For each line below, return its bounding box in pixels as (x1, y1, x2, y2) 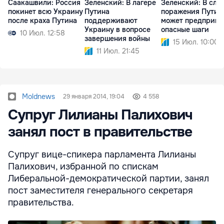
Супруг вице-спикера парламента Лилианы (8, 148, 196, 160)
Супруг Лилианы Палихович (8, 105, 192, 124)
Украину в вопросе (84, 25, 150, 34)
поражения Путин (161, 7, 222, 16)
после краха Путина (8, 16, 77, 25)
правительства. (8, 196, 74, 208)
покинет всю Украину (8, 7, 83, 16)
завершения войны (84, 34, 150, 43)
